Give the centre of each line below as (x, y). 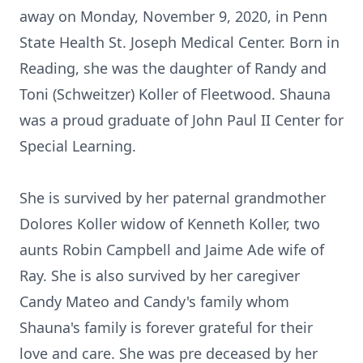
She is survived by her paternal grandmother (173, 198)
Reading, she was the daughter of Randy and (173, 68)
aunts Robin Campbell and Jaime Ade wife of (172, 250)
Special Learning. (78, 146)
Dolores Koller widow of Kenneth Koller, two (170, 224)
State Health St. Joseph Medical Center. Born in (179, 42)
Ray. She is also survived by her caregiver (160, 275)
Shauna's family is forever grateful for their (166, 327)
